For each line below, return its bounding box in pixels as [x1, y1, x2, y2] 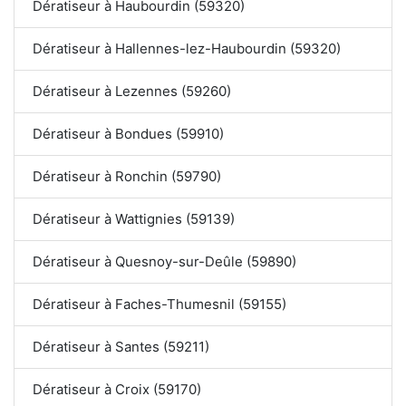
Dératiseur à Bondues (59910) [33, 125, 224, 143]
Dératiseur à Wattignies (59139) [33, 210, 235, 228]
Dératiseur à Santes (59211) [33, 338, 209, 356]
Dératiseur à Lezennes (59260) [33, 82, 231, 101]
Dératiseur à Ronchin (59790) [33, 168, 221, 186]
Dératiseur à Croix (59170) [33, 381, 201, 399]
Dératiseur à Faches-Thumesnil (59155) [33, 295, 287, 314]
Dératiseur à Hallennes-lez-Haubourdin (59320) [33, 40, 341, 58]
